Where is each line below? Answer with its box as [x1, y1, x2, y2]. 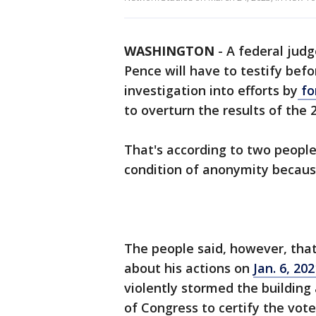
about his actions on [124, 260, 253, 277]
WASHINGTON [124, 42, 214, 60]
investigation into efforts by [124, 82, 298, 99]
